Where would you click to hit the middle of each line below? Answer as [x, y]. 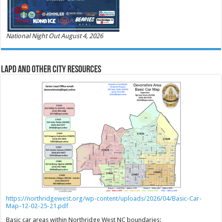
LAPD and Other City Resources [51, 70]
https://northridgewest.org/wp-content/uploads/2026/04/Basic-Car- [104, 199]
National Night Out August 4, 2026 [55, 36]
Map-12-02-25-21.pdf [37, 206]
